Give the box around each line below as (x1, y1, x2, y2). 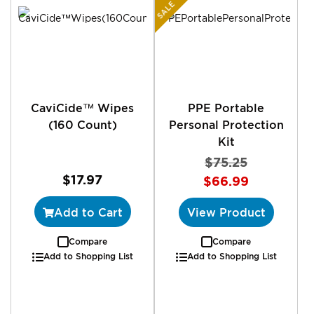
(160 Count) (48, 118, 117, 131)
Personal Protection (168, 118, 284, 131)
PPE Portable (188, 101, 264, 114)
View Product (186, 205, 266, 219)
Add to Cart (53, 205, 123, 219)
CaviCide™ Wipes (31, 101, 134, 114)
